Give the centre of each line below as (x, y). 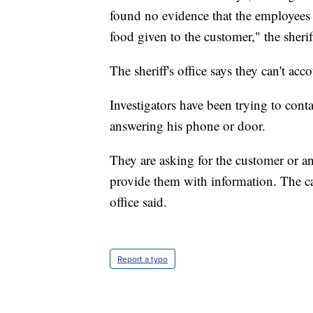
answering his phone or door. (188, 126)
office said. (138, 202)
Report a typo (143, 259)
